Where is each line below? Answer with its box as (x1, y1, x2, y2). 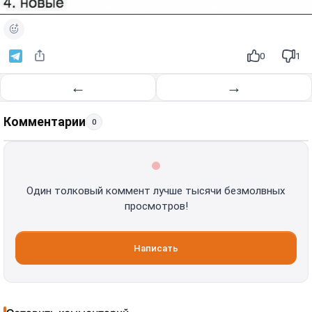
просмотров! (124, 200, 188, 213)
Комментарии (3, 115, 86, 130)
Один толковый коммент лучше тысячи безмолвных (26, 185, 286, 198)
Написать (134, 242, 178, 253)
